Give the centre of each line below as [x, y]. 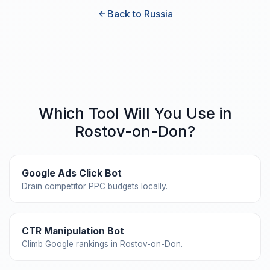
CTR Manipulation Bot [73, 231]
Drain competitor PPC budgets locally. [95, 186]
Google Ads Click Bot [72, 173]
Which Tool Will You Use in [135, 113]
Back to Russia [140, 14]
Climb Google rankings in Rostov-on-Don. [102, 244]
